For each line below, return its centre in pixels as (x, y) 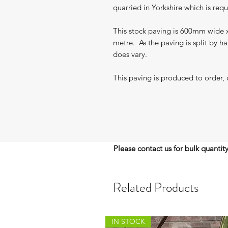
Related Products (156, 188)
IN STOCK (128, 221)
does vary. (130, 54)
